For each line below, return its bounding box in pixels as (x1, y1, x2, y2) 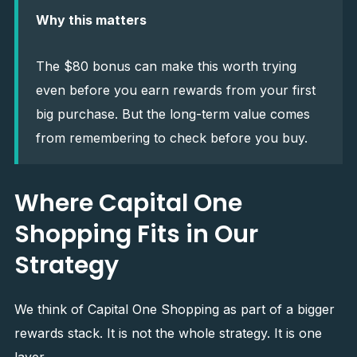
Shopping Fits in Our (14, 218, 258, 251)
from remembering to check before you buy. (35, 130, 308, 146)
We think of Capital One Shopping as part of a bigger (14, 301, 335, 317)
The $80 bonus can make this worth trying (35, 58, 296, 74)
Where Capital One (14, 186, 242, 220)
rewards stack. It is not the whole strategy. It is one (14, 325, 322, 341)
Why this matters (35, 12, 147, 28)
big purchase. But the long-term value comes (35, 106, 310, 122)
